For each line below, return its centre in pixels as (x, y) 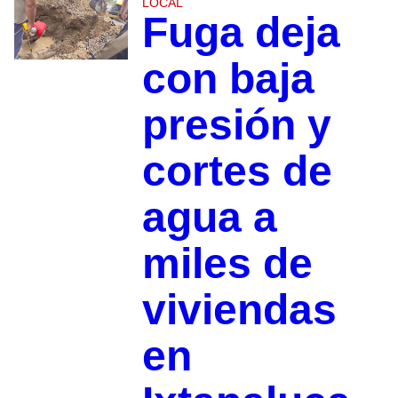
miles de (227, 264)
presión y (236, 125)
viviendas (239, 310)
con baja (228, 79)
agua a (209, 218)
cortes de (237, 171)
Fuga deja (241, 33)
